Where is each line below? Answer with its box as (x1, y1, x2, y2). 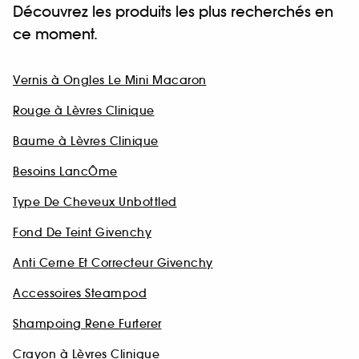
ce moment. (13, 25, 98, 44)
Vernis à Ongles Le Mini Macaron (13, 73, 207, 88)
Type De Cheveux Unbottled (13, 195, 177, 210)
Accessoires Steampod (13, 286, 147, 301)
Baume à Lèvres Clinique (13, 134, 159, 149)
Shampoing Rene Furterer (13, 317, 162, 332)
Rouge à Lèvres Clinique (13, 103, 155, 119)
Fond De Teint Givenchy (13, 225, 151, 240)
